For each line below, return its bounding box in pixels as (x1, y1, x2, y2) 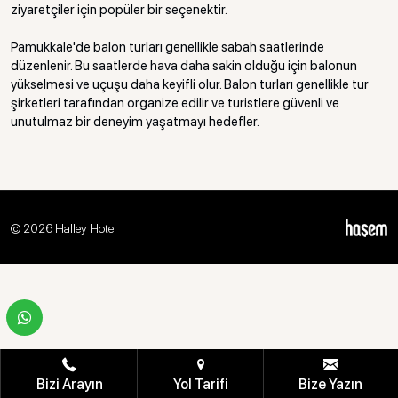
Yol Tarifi (172, 376, 228, 393)
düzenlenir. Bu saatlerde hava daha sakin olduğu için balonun (11, 58, 357, 74)
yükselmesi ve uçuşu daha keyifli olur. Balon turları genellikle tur (11, 76, 369, 92)
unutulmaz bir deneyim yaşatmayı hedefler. (11, 114, 259, 130)
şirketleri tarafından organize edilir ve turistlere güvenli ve (11, 95, 339, 111)
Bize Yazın (298, 376, 363, 393)
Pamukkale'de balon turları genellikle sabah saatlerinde (11, 39, 324, 55)
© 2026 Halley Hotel (11, 220, 116, 235)
